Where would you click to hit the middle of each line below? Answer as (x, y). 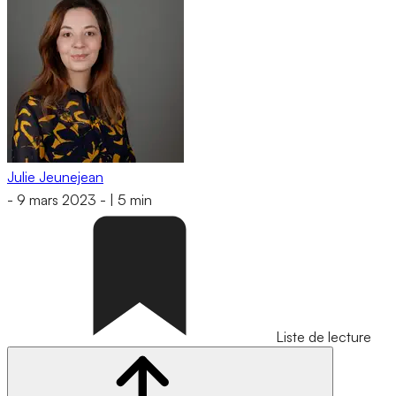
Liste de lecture (324, 337)
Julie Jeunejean (55, 176)
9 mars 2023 (57, 200)
